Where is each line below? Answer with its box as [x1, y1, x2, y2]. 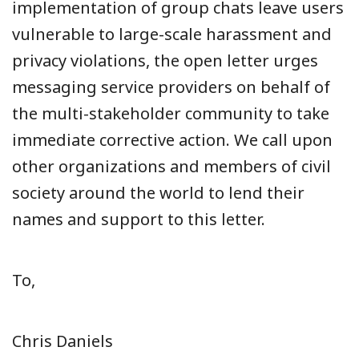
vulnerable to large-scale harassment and [12, 22, 332, 45]
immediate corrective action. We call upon [12, 128, 333, 151]
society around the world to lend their [12, 181, 305, 204]
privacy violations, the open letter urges [12, 49, 318, 71]
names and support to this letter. [12, 208, 265, 230]
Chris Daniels [12, 329, 113, 352]
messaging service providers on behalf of [12, 75, 330, 98]
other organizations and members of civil [12, 155, 331, 177]
